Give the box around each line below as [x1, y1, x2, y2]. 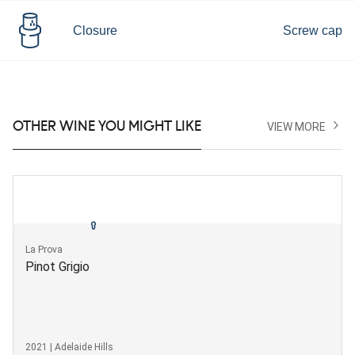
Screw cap [283, 23, 342, 37]
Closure [72, 23, 117, 37]
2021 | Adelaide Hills [25, 341, 113, 353]
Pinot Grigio [25, 258, 90, 274]
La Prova [25, 243, 63, 255]
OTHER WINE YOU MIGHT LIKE [13, 120, 201, 133]
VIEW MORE [267, 120, 326, 133]
